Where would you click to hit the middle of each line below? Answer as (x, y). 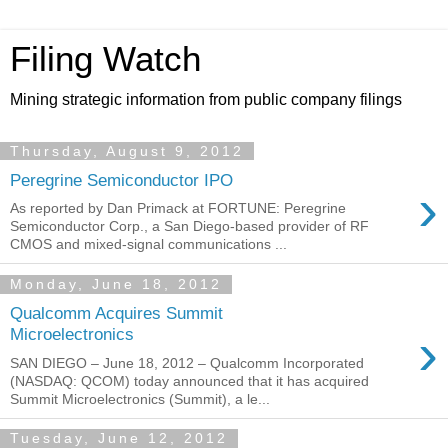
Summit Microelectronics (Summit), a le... (140, 398)
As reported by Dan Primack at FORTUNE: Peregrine (178, 208)
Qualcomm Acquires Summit (116, 312)
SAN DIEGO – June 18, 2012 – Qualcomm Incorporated (187, 362)
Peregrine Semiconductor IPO (121, 179)
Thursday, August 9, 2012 (127, 151)
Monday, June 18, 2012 (116, 284)
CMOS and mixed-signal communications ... (148, 244)
